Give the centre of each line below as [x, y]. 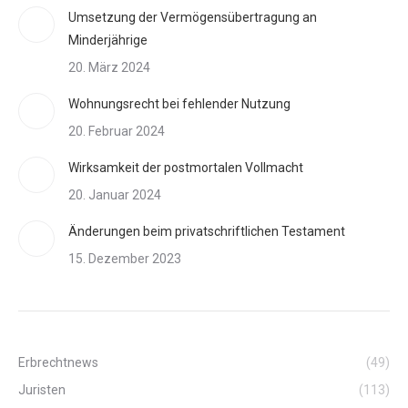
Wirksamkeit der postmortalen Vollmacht [186, 168]
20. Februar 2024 [117, 131]
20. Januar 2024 [115, 195]
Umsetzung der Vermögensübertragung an [193, 17]
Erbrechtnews [58, 362]
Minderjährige [108, 40]
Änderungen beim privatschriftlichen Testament [207, 231]
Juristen [42, 390]
